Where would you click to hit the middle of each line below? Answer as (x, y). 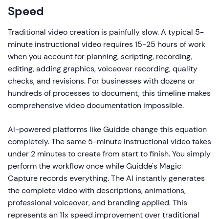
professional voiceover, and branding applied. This (98, 203)
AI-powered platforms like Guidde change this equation (107, 130)
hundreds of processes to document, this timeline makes (109, 93)
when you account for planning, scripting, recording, (100, 57)
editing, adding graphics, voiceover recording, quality (103, 69)
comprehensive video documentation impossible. (96, 106)
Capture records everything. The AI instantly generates (106, 178)
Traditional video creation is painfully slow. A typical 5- (106, 32)
